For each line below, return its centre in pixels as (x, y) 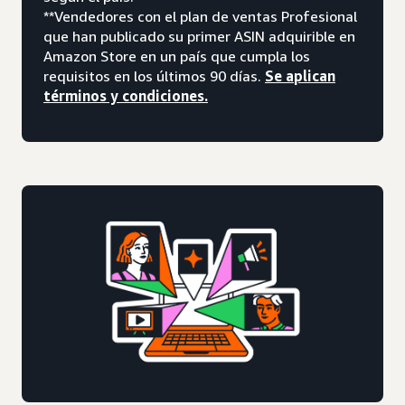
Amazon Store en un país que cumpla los (177, 56)
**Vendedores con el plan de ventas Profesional (200, 16)
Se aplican (300, 75)
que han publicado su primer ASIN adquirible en (199, 36)
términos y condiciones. (126, 95)
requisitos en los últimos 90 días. (154, 75)
